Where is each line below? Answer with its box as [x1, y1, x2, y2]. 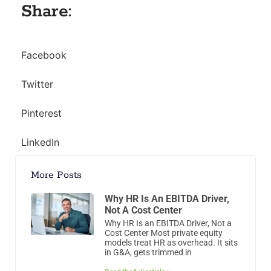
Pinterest [21, 106, 62, 119]
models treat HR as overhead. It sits [104, 237, 238, 247]
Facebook [21, 48, 67, 61]
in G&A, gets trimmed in [104, 247, 192, 257]
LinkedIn [21, 135, 59, 148]
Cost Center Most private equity [104, 227, 223, 238]
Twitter [21, 77, 53, 90]
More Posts [31, 168, 82, 181]
